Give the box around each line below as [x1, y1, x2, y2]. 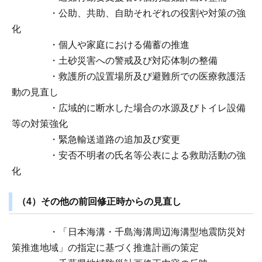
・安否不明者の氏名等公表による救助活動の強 [12, 150, 246, 161]
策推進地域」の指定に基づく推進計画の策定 [12, 243, 199, 253]
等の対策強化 [12, 119, 68, 129]
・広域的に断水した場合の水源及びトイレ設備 [12, 103, 246, 113]
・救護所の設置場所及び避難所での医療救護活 [12, 71, 246, 82]
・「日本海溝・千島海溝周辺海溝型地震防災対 [12, 227, 246, 237]
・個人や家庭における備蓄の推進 [12, 40, 189, 50]
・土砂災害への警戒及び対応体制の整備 [12, 56, 218, 66]
